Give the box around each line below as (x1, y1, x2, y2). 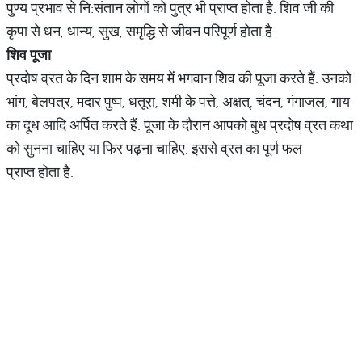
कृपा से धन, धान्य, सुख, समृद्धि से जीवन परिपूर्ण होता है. (6, 22, 276, 40)
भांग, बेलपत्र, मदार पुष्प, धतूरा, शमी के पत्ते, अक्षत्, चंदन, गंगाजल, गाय (6, 92, 350, 111)
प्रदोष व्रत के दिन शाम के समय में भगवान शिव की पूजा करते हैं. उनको (6, 69, 351, 87)
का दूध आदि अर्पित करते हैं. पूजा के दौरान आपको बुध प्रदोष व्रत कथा (6, 116, 353, 134)
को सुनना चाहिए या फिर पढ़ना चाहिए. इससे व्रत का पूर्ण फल (6, 139, 302, 158)
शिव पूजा (6, 45, 51, 64)
